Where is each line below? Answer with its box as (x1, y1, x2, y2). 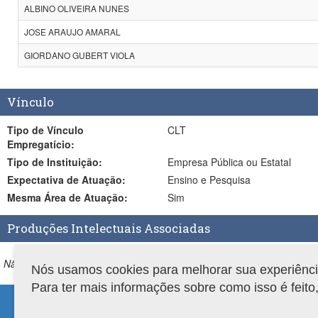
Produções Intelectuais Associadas (7, 220, 210, 236)
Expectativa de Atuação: (67, 172, 126, 187)
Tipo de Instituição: (32, 155, 102, 169)
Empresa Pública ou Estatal (167, 155, 291, 169)
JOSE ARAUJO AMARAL (24, 26, 121, 38)
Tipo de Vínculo (7, 123, 32, 137)
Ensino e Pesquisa (167, 172, 251, 187)
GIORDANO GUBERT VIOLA (24, 49, 135, 61)
